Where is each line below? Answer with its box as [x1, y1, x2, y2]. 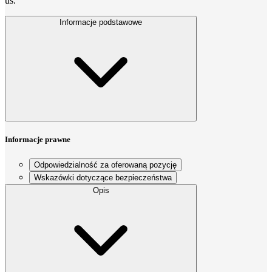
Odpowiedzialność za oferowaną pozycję [34, 160, 177, 169]
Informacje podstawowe [59, 18, 142, 27]
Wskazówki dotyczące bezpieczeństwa [34, 172, 172, 182]
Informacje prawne [5, 135, 70, 144]
